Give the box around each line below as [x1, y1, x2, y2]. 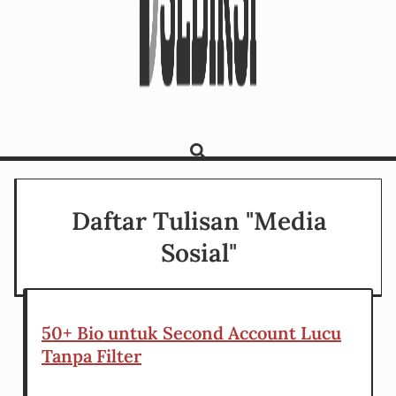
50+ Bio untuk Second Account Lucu [42, 322, 341, 345]
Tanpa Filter [42, 345, 141, 368]
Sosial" [161, 237, 237, 270]
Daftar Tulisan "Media [71, 205, 327, 238]
